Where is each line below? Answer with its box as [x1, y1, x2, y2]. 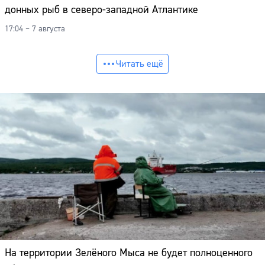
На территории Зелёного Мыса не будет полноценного [5, 245, 253, 260]
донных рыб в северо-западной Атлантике [5, 3, 198, 17]
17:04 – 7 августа [5, 24, 65, 35]
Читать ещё [116, 58, 163, 70]
